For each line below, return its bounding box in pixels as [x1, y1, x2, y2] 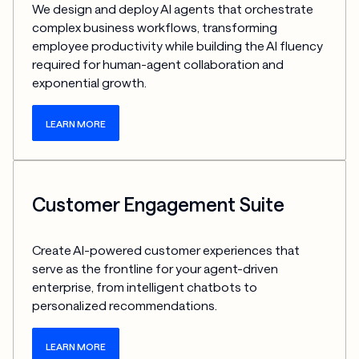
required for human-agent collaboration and [32, 57, 284, 72]
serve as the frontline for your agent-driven [32, 261, 279, 276]
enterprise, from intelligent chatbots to [32, 280, 258, 295]
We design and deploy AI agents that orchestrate [32, 2, 314, 17]
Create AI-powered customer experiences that [32, 243, 301, 258]
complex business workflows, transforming [32, 20, 278, 35]
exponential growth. [32, 75, 147, 91]
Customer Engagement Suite [32, 192, 285, 216]
